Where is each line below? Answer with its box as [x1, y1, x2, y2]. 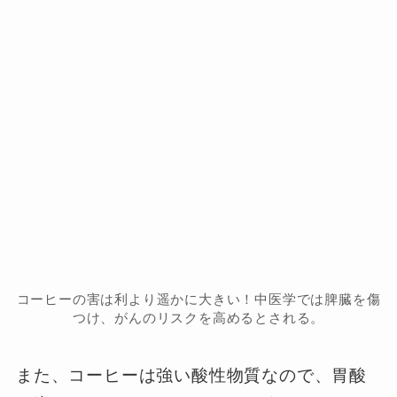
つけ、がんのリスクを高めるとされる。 [72, 310, 325, 326]
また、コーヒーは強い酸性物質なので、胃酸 [15, 365, 368, 385]
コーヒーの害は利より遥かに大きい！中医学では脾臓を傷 [16, 292, 381, 307]
